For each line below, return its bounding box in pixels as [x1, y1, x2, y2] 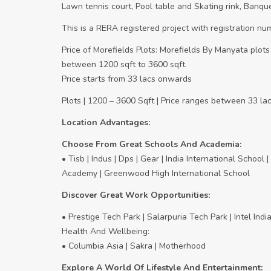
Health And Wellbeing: [62, 226, 152, 238]
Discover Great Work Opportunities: [62, 189, 212, 201]
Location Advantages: [62, 117, 150, 129]
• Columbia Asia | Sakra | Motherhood [62, 240, 206, 252]
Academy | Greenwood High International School [62, 168, 250, 180]
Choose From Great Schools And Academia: [62, 139, 244, 151]
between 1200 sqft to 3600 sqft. [62, 59, 187, 71]
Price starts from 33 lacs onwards [62, 73, 192, 85]
